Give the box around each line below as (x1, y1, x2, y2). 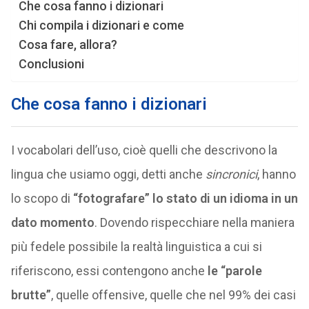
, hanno (257, 167, 296, 181)
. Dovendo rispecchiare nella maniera (94, 215, 295, 230)
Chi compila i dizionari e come (18, 18, 184, 32)
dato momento (10, 215, 94, 230)
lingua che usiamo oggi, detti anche (10, 167, 206, 181)
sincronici (205, 167, 257, 181)
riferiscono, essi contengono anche (10, 263, 208, 278)
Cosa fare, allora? (18, 37, 117, 52)
